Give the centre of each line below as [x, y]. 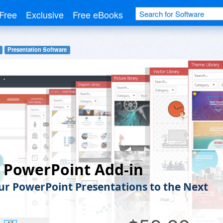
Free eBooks [98, 14]
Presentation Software [37, 50]
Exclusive [45, 14]
